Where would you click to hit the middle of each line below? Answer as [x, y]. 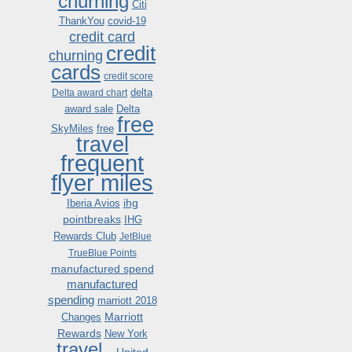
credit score [128, 76]
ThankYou [81, 21]
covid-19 [126, 21]
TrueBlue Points [102, 253]
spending [71, 300]
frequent [102, 163]
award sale [89, 109]
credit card [102, 37]
